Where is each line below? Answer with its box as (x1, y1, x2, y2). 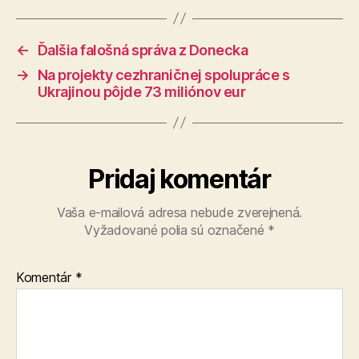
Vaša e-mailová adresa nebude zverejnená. (56, 204, 303, 220)
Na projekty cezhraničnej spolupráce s (37, 66, 290, 83)
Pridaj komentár (88, 163, 271, 195)
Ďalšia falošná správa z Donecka (37, 41, 248, 58)
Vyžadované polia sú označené (84, 221, 268, 238)
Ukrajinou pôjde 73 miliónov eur (37, 83, 246, 100)
